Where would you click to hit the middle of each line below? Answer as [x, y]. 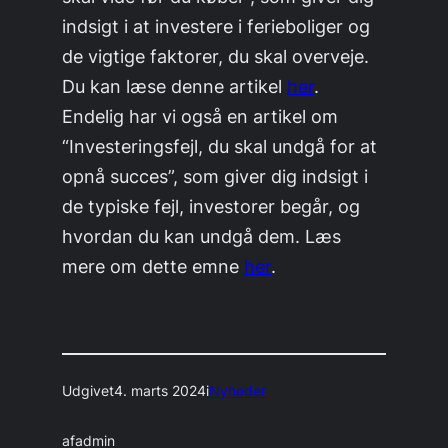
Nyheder [238, 390]
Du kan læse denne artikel [175, 85]
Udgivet [88, 390]
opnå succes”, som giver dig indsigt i [215, 175]
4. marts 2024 [160, 390]
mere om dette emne [153, 265]
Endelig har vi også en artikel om [200, 115]
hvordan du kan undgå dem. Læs [202, 235]
